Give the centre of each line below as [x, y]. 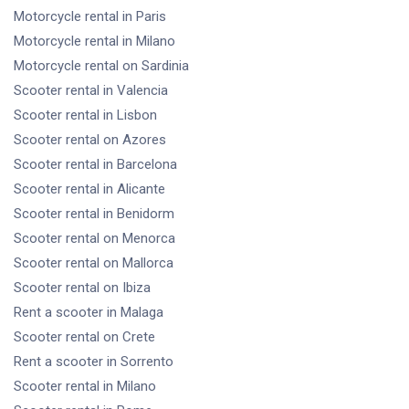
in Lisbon [130, 115]
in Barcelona [140, 165]
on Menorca [139, 239]
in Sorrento [140, 362]
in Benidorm [139, 214]
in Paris [144, 17]
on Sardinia [156, 66]
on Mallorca [138, 263]
